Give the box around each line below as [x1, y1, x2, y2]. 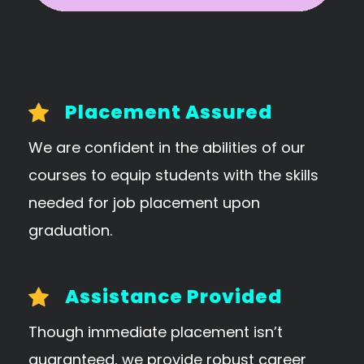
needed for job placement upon [28, 192, 260, 213]
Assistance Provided [65, 283, 282, 310]
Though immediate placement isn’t [28, 321, 283, 342]
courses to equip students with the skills [28, 164, 318, 185]
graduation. [28, 219, 112, 240]
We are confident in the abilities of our [28, 136, 305, 158]
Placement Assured [65, 98, 272, 125]
